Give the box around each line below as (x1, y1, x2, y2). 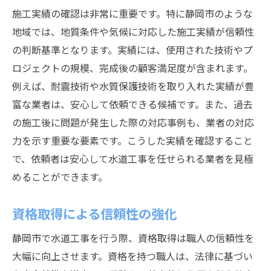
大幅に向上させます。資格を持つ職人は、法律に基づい (12, 249, 253, 263)
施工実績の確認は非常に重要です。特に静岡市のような (12, 6, 253, 21)
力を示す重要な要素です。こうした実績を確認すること (12, 133, 253, 148)
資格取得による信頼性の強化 (12, 204, 177, 223)
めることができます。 (12, 169, 108, 184)
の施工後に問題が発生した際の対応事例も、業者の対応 (12, 115, 254, 129)
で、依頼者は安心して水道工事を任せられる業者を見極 (12, 151, 253, 166)
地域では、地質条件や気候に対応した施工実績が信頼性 (12, 24, 254, 39)
